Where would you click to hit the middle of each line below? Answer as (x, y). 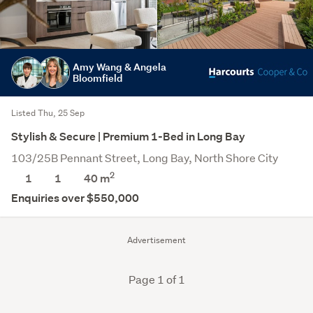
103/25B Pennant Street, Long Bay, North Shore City (145, 157)
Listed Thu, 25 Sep (48, 112)
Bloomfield (97, 78)
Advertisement (156, 240)
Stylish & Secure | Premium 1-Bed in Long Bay (128, 136)
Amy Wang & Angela (119, 66)
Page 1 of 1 (156, 279)
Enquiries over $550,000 (75, 198)
